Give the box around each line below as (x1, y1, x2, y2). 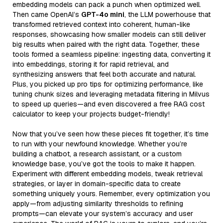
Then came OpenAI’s (12, 9, 81, 19)
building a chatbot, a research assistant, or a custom (12, 149, 182, 158)
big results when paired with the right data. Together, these (12, 39, 200, 49)
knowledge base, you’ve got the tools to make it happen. (12, 159, 196, 168)
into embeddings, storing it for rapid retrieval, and (12, 59, 169, 69)
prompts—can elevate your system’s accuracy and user (12, 209, 193, 218)
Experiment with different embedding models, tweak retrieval (12, 169, 203, 178)
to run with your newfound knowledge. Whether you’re (12, 139, 187, 148)
